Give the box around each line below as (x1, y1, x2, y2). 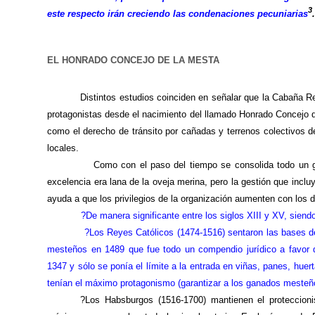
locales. (47, 143, 79, 154)
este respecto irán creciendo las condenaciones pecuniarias (47, 8, 309, 20)
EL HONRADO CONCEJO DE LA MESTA (47, 55, 220, 66)
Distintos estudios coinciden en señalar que (80, 92, 262, 103)
